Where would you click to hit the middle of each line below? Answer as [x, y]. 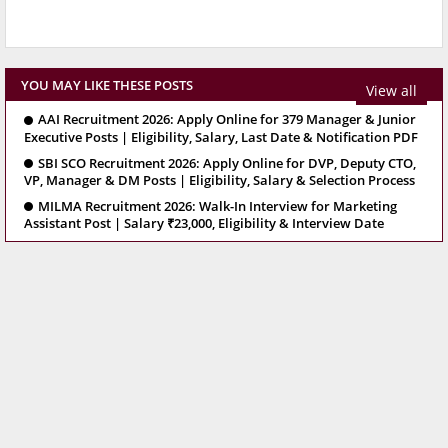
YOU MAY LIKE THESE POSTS [107, 85]
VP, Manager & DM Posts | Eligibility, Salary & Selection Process [219, 180]
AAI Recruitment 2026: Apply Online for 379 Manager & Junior [227, 119]
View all [391, 90]
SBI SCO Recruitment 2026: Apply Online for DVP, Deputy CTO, [227, 162]
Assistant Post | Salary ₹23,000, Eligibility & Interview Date [204, 223]
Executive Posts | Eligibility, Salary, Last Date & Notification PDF [221, 136]
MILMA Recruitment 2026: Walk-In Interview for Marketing [217, 206]
